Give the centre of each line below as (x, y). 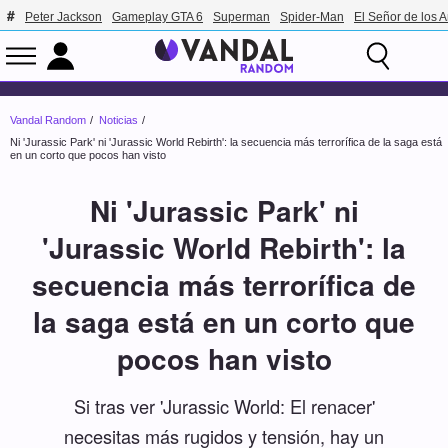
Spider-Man (312, 17)
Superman (241, 17)
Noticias (118, 120)
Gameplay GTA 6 (157, 17)
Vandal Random (48, 120)
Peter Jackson (63, 17)
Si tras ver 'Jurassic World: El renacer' (224, 405)
